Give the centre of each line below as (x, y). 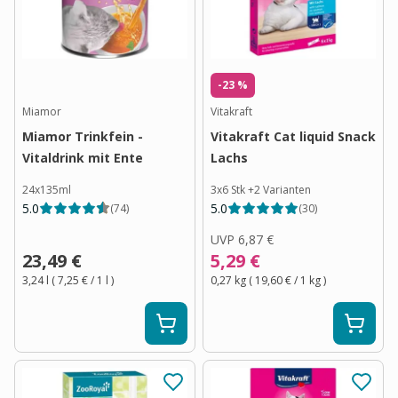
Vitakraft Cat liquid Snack (293, 136)
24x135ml (47, 189)
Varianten (287, 189)
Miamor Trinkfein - (83, 136)
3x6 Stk (228, 189)
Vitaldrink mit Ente (83, 157)
